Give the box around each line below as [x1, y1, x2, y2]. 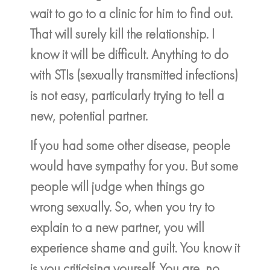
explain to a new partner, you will [30, 218, 204, 236]
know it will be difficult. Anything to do [30, 45, 228, 64]
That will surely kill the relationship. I [30, 25, 215, 43]
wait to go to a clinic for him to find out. [30, 4, 233, 23]
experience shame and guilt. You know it [30, 238, 240, 257]
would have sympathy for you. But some [30, 156, 238, 175]
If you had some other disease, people [30, 136, 230, 154]
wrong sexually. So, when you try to [30, 197, 215, 216]
